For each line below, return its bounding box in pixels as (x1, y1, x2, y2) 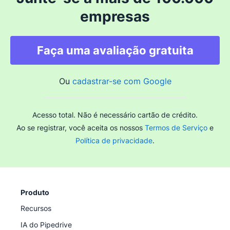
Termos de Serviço (145, 123, 207, 132)
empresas (80, 8, 150, 26)
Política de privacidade (75, 136, 152, 145)
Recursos (21, 204, 51, 213)
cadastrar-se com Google (72, 76, 171, 87)
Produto (21, 188, 49, 197)
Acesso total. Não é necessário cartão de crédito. (32, 110, 198, 120)
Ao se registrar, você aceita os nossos (16, 123, 145, 132)
